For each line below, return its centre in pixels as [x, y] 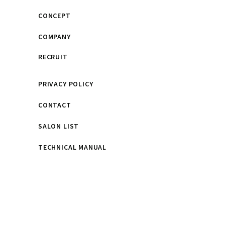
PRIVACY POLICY [66, 84]
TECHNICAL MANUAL [72, 147]
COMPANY [54, 36]
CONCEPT [54, 15]
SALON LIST [59, 126]
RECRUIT [53, 57]
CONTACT [55, 105]
